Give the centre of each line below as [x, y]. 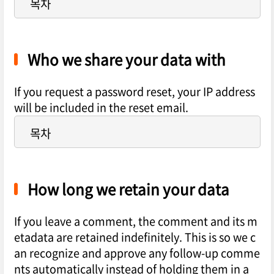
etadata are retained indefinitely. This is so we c [135, 237]
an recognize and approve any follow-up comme [137, 253]
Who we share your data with [126, 60]
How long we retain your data [128, 189]
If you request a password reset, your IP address [134, 92]
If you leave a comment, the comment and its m [135, 221]
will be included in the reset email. [101, 108]
